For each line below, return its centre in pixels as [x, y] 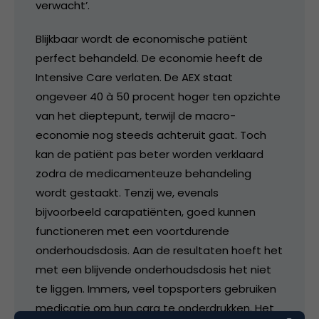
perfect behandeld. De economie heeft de [149, 58]
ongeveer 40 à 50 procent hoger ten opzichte [158, 96]
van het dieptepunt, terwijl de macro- [136, 115]
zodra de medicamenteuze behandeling [143, 173]
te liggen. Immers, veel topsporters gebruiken [156, 288]
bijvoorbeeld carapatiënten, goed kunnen [146, 211]
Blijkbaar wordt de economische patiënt [142, 38]
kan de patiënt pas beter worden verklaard [150, 154]
